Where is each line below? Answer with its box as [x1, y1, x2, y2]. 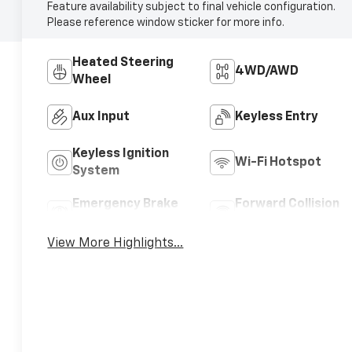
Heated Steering [72, 56, 174, 69]
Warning [234, 214, 284, 228]
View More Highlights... [47, 236, 184, 250]
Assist [72, 214, 112, 228]
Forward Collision [234, 197, 339, 211]
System [72, 164, 120, 178]
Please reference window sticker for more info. [47, 16, 285, 28]
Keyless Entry [234, 110, 318, 123]
